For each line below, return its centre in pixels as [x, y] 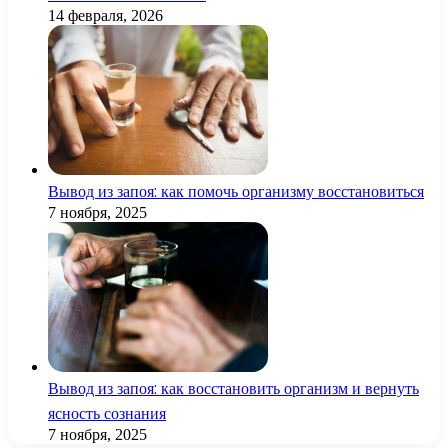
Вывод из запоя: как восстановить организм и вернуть [233, 389]
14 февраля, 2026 [105, 16]
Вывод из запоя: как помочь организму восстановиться [236, 192]
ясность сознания [107, 414]
